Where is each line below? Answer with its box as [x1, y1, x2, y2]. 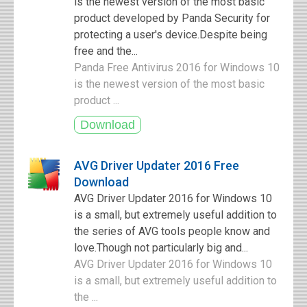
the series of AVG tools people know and [74, 225, 270, 238]
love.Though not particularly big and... [74, 241, 248, 254]
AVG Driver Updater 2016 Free [74, 158, 239, 173]
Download [74, 175, 129, 189]
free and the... [74, 45, 138, 58]
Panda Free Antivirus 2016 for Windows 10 [74, 61, 280, 74]
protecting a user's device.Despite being [74, 28, 267, 41]
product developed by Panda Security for [74, 12, 270, 25]
